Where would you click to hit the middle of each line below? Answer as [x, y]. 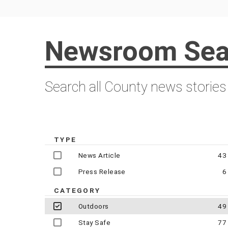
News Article [99, 155]
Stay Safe [95, 223]
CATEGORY [77, 191]
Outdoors [94, 206]
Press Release [102, 172]
